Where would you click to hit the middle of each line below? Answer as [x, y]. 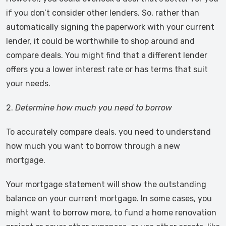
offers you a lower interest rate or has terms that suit [107, 69]
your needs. [28, 83]
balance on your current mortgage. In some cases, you [109, 199]
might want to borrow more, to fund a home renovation [111, 213]
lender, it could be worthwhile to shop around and [100, 41]
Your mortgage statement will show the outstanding [106, 184]
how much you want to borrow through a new [93, 146]
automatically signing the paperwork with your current [110, 27]
